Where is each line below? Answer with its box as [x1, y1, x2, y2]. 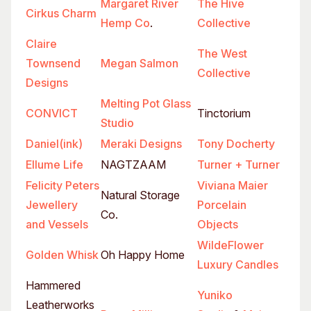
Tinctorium [197, 106, 251, 120]
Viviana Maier [197, 178, 268, 192]
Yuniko [197, 288, 233, 302]
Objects [197, 217, 238, 231]
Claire [26, 37, 57, 51]
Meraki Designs [101, 137, 182, 151]
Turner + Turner [197, 158, 280, 171]
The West [197, 47, 247, 60]
